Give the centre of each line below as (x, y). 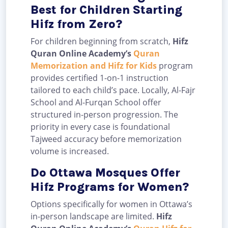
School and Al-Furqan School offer (96, 103)
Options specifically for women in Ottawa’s (111, 204)
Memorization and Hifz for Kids (94, 66)
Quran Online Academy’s (82, 54)
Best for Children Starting (106, 10)
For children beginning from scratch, (102, 41)
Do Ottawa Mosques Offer (105, 173)
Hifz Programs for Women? (110, 187)
